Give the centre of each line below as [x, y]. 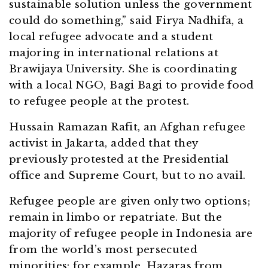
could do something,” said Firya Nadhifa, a [127, 21]
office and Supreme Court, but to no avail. [129, 176]
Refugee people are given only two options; [130, 202]
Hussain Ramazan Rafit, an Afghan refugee [127, 127]
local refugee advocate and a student [111, 37]
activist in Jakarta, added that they [103, 144]
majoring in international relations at [114, 53]
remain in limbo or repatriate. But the [116, 218]
